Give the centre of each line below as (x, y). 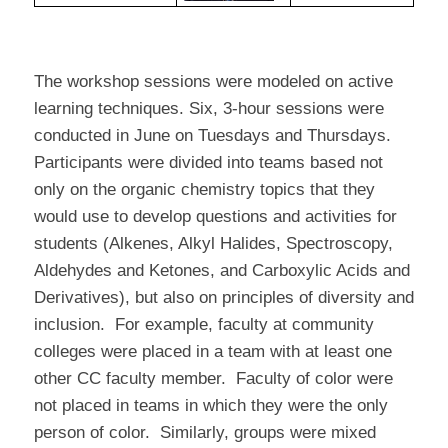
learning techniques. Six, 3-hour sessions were (208, 108)
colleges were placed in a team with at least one (212, 351)
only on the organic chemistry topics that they (204, 189)
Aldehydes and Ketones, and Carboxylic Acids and (221, 270)
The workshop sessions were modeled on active (213, 81)
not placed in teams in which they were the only (210, 405)
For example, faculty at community (244, 324)
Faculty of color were (314, 378)
